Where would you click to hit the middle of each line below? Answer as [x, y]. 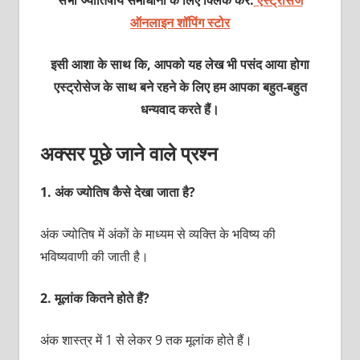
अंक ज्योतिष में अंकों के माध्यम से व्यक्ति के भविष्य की [157, 233]
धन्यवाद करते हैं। [180, 109]
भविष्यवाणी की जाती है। [94, 256]
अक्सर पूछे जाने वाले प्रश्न [129, 153]
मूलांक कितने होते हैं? [102, 298]
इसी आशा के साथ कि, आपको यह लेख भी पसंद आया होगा [180, 64]
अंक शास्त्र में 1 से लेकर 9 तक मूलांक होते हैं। [146, 340]
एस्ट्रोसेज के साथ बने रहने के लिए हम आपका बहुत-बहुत [180, 86]
